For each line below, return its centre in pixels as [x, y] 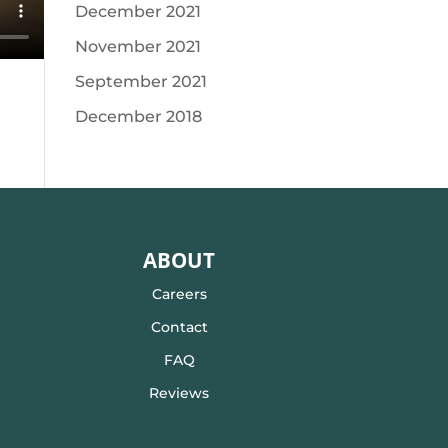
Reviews [179, 392]
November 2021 [137, 46]
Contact [179, 326]
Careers [179, 293]
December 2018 [138, 116]
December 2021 [137, 11]
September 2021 [140, 81]
